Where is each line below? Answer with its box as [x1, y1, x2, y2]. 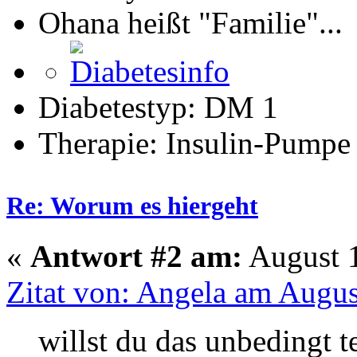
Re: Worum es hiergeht [6, 190, 258, 220]
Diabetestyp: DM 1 [38, 89, 278, 124]
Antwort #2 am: [30, 239, 242, 274]
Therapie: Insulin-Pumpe [38, 125, 351, 160]
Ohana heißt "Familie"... [38, 5, 343, 40]
